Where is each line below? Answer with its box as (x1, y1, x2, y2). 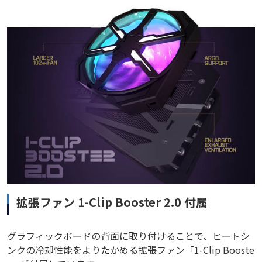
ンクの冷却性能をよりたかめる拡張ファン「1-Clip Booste (7, 242, 254, 257)
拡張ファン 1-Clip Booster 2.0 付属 (16, 193, 208, 211)
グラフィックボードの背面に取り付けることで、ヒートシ (7, 228, 250, 243)
